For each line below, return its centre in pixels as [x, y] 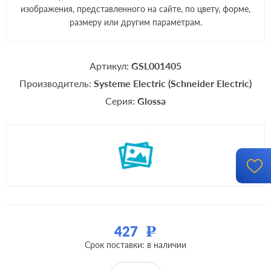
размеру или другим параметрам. [135, 22]
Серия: [121, 101]
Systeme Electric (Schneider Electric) [173, 83]
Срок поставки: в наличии [135, 245]
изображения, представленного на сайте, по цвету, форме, [135, 9]
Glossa [152, 101]
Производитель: [57, 83]
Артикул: [110, 66]
